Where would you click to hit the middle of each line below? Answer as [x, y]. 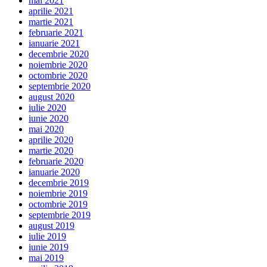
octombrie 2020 [58, 76]
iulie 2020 [47, 108]
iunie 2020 [49, 119]
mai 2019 [46, 258]
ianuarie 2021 [54, 44]
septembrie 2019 [60, 215]
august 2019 [52, 226]
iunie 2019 [49, 247]
